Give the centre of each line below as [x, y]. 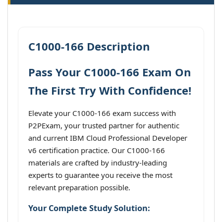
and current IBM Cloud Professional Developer [108, 138]
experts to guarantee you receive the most [100, 175]
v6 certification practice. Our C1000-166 [97, 150]
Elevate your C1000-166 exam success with [102, 113]
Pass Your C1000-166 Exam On [110, 72]
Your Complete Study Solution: [89, 208]
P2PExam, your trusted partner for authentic [104, 125]
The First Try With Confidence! [110, 90]
